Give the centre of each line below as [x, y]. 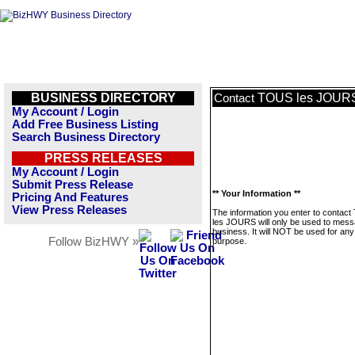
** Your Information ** [256, 193]
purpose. [229, 241]
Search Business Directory [86, 137]
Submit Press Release [73, 185]
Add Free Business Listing [85, 124]
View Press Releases [69, 210]
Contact [236, 98]
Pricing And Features [70, 197]
